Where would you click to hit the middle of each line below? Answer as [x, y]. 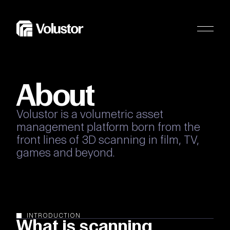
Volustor [37, 114]
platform [108, 127]
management [50, 127]
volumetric [107, 114]
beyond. [95, 152]
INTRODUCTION [54, 215]
